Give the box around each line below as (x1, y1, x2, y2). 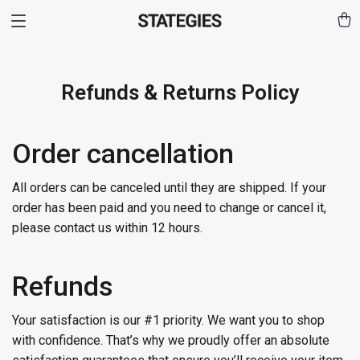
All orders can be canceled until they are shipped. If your (12, 180, 326, 195)
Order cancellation (12, 137, 234, 170)
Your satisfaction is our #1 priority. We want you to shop (12, 313, 325, 328)
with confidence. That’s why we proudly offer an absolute (12, 333, 329, 348)
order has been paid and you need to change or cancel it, (12, 200, 326, 215)
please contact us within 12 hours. (12, 220, 202, 235)
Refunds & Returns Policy (60, 80, 300, 104)
